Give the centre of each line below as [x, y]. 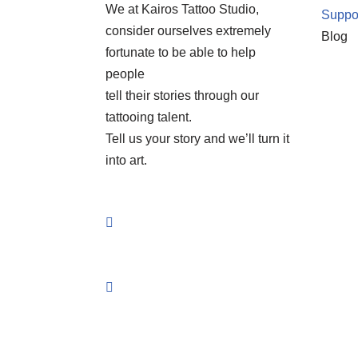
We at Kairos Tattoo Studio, [182, 10]
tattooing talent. [149, 117]
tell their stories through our [182, 96]
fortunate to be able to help [181, 53]
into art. [126, 161]
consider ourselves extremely [188, 31]
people [125, 74]
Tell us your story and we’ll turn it [197, 139]
